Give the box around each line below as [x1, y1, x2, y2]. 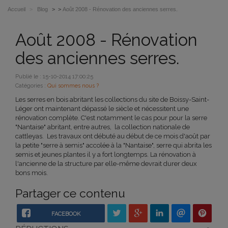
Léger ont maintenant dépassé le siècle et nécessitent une [15, 104, 189, 112]
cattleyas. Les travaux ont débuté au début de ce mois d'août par [15, 132, 210, 140]
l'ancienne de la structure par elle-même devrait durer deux [15, 159, 197, 167]
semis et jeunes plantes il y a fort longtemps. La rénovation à [15, 150, 196, 158]
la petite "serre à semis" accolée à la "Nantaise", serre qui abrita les [15, 141, 212, 149]
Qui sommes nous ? [47, 82, 99, 89]
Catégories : [15, 82, 47, 89]
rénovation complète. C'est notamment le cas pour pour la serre [15, 113, 207, 122]
